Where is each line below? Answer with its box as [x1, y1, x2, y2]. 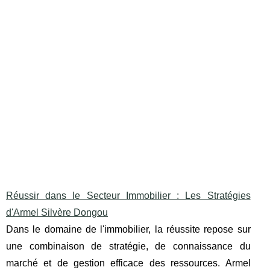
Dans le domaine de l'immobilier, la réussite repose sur [6, 224, 251, 235]
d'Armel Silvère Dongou [6, 207, 108, 218]
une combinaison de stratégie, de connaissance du [6, 241, 251, 252]
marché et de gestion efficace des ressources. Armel [6, 258, 251, 269]
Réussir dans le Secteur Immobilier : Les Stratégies [6, 190, 251, 201]
